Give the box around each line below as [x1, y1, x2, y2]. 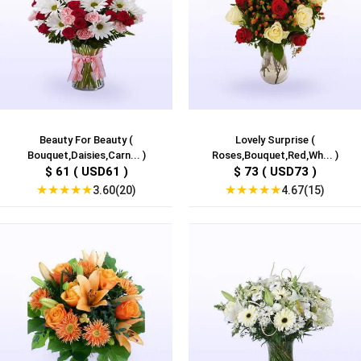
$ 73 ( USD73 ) [233, 164, 317, 180]
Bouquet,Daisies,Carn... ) [27, 149, 146, 162]
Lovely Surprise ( [234, 134, 315, 147]
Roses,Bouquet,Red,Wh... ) [211, 149, 338, 162]
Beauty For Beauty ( [39, 134, 133, 147]
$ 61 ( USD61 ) [44, 164, 128, 180]
